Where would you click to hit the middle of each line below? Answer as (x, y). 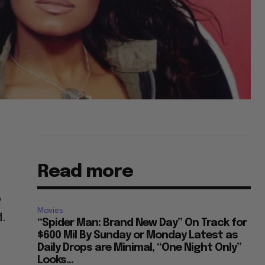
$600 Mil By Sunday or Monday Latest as (138, 235)
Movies (50, 210)
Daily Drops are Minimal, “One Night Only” (140, 248)
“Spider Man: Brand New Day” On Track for (142, 223)
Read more (85, 172)
